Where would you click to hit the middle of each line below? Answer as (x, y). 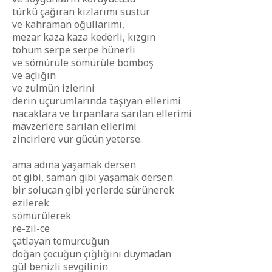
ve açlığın (34, 75)
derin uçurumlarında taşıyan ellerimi (97, 101)
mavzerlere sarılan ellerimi (74, 126)
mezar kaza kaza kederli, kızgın (84, 37)
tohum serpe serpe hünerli (74, 50)
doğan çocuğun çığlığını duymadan (92, 254)
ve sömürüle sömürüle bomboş (83, 63)
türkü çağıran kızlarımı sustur (81, 12)
